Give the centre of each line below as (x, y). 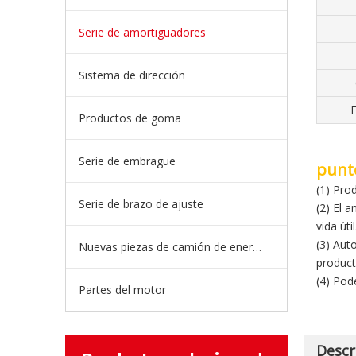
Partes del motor (122, 290)
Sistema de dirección (132, 75)
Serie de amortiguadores (142, 32)
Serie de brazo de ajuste (141, 204)
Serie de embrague (127, 161)
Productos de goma (130, 118)
